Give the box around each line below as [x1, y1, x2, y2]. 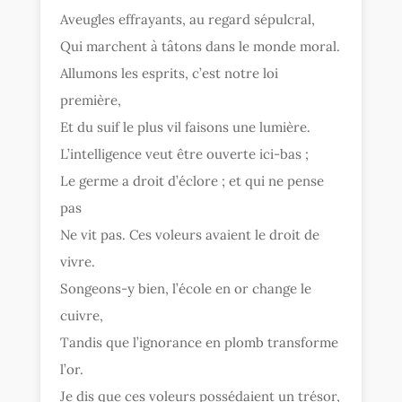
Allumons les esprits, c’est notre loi [60, 64, 279, 82]
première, [60, 91, 122, 109]
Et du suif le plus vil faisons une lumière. [60, 118, 311, 135]
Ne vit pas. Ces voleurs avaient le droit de [60, 225, 320, 243]
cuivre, [60, 306, 104, 324]
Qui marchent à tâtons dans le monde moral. [60, 37, 341, 55]
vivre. [60, 252, 96, 270]
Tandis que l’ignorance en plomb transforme [60, 333, 339, 351]
